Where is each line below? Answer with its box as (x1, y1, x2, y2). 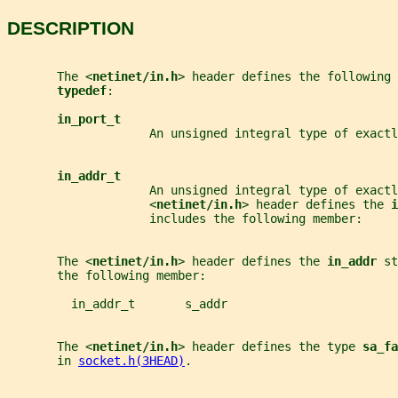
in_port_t (57, 111, 121, 126)
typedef (57, 83, 107, 98)
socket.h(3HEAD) (78, 353, 185, 368)
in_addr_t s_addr (7, 296, 227, 311)
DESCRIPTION (7, 18, 134, 39)
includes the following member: (7, 211, 362, 226)
